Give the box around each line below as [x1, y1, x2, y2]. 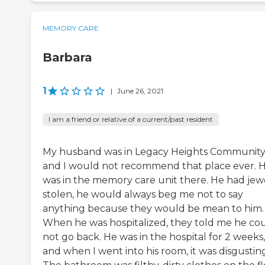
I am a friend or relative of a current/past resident [49, 114, 213, 124]
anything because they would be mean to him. [43, 202, 264, 214]
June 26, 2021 [117, 86, 163, 95]
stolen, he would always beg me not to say [43, 188, 243, 200]
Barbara [43, 50, 92, 64]
